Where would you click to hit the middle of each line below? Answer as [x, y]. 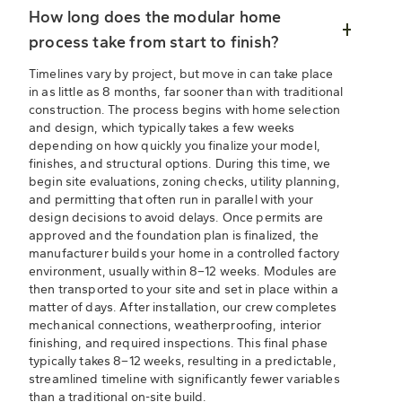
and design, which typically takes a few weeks [162, 128]
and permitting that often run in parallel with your [171, 200]
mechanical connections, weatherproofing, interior [175, 326]
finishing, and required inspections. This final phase [179, 344]
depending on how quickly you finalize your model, [175, 146]
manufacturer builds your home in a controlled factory [184, 254]
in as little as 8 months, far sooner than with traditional [186, 92]
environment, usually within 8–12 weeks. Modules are [183, 272]
